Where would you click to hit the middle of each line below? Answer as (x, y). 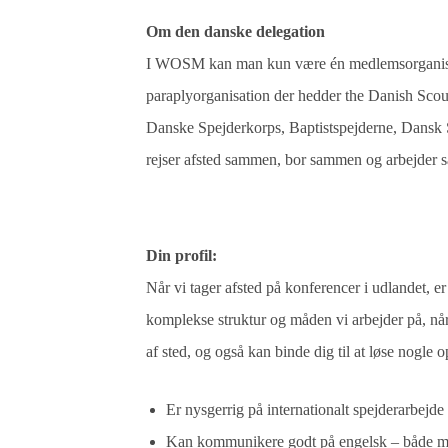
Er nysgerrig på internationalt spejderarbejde (305, 409)
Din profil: (182, 255)
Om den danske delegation (236, 31)
